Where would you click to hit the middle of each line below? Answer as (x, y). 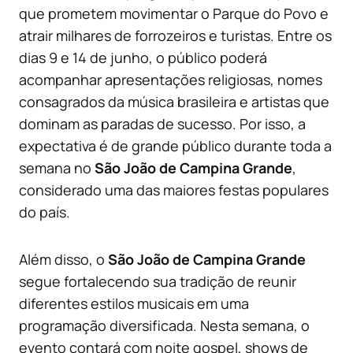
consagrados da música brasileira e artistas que (174, 102)
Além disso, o (63, 260)
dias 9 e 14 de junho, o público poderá (143, 58)
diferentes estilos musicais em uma (134, 304)
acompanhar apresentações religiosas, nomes (171, 80)
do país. (45, 212)
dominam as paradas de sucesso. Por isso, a (162, 124)
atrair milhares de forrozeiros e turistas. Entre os (175, 36)
